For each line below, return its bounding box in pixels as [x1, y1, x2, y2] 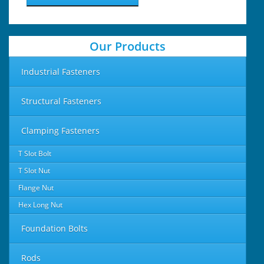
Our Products [90, 38, 166, 55]
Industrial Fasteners [21, 66, 100, 78]
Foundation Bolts [21, 223, 88, 235]
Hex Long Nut [18, 200, 62, 210]
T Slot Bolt [18, 148, 51, 159]
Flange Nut [18, 183, 54, 193]
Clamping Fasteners [21, 125, 100, 137]
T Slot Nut [18, 166, 50, 176]
